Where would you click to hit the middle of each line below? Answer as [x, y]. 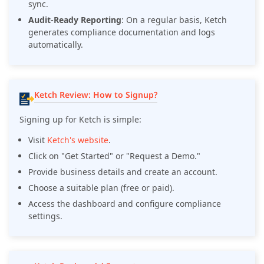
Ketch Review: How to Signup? [96, 94]
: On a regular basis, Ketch [174, 19]
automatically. [56, 44]
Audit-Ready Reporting [75, 19]
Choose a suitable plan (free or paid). [101, 187]
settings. [45, 216]
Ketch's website [78, 140]
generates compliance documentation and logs [122, 32]
